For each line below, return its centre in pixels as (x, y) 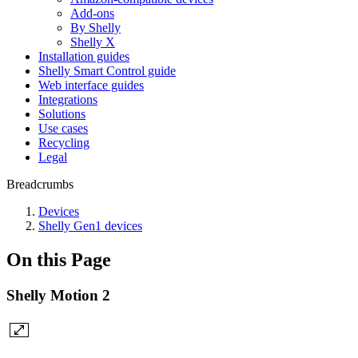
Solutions (62, 114)
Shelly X (93, 42)
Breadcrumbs (40, 184)
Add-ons (92, 13)
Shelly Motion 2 (58, 295)
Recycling (64, 143)
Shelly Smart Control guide (107, 71)
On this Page (59, 259)
